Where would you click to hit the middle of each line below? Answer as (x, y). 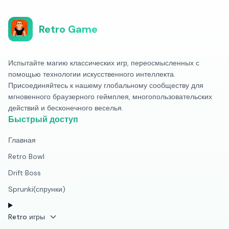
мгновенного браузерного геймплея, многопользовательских (110, 97)
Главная (22, 140)
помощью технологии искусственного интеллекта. (92, 74)
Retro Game (68, 29)
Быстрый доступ (43, 119)
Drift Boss (25, 173)
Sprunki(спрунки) (37, 189)
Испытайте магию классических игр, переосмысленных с (104, 63)
